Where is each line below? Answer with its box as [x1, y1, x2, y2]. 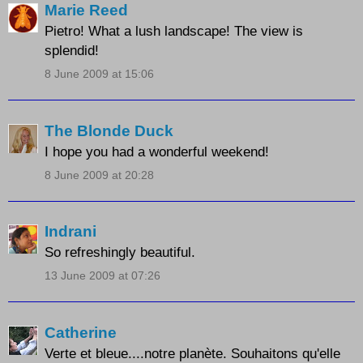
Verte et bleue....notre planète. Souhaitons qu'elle [45, 344, 340, 361]
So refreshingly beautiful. [45, 244, 195, 261]
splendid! [45, 42, 99, 59]
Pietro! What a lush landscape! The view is [45, 23, 303, 40]
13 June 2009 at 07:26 [45, 269, 160, 283]
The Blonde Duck [45, 122, 173, 139]
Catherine [45, 323, 117, 341]
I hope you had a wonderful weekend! [45, 143, 269, 160]
